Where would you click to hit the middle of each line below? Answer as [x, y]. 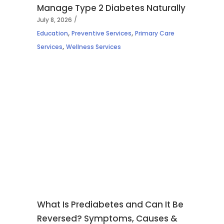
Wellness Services [93, 47]
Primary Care [155, 33]
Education [52, 33]
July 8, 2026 [54, 20]
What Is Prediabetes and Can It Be [110, 205]
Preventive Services [101, 33]
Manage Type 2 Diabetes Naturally [111, 8]
